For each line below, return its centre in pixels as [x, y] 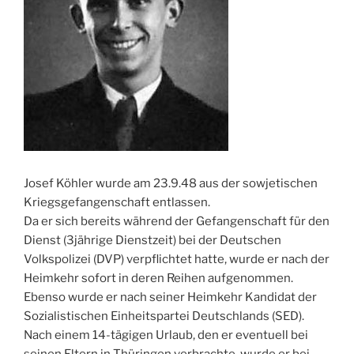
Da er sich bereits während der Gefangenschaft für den [177, 222]
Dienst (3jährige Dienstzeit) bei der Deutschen [153, 241]
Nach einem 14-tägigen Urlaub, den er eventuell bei [166, 335]
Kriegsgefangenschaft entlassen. [117, 203]
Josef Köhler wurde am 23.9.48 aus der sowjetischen [171, 184]
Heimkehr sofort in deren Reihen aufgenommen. [158, 279]
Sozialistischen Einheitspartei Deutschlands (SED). [164, 316]
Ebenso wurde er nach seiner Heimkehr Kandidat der [170, 298]
